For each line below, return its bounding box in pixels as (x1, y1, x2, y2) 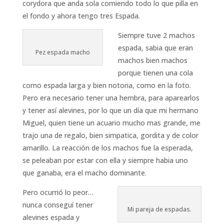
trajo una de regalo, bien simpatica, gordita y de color (22, 130, 198, 140)
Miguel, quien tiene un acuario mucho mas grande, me (22, 118, 200, 127)
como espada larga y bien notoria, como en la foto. (22, 80, 191, 90)
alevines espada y (22, 212, 79, 222)
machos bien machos (117, 55, 187, 65)
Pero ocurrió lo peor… (22, 187, 93, 197)
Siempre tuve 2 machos (117, 30, 195, 40)
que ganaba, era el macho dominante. (22, 168, 146, 177)
